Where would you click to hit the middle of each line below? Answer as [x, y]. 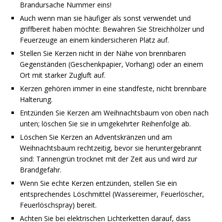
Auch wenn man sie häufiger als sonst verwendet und [105, 18]
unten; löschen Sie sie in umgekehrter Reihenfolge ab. [105, 123]
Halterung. [36, 99]
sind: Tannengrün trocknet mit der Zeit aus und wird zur [109, 159]
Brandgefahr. [41, 169]
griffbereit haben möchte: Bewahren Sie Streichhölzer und [112, 29]
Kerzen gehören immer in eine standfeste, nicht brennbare [113, 88]
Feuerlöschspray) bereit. [58, 205]
